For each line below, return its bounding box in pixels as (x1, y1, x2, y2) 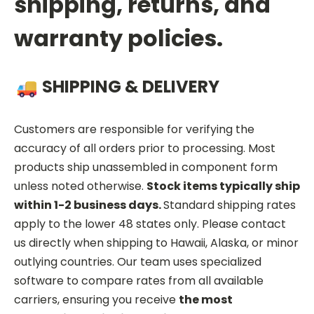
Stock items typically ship (146, 177, 300, 194)
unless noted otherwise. (14, 177, 146, 194)
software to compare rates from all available (14, 272, 264, 289)
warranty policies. (14, 22, 223, 54)
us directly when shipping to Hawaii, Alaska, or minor (14, 234, 299, 251)
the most (179, 291, 233, 308)
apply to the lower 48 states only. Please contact (14, 215, 286, 232)
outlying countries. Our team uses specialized (14, 253, 261, 270)
